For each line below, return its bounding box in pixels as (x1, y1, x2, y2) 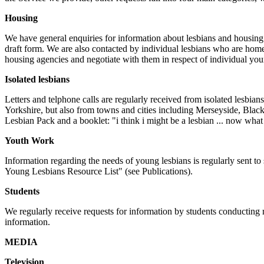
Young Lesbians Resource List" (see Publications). (5, 166, 193, 176)
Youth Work (5, 136, 54, 146)
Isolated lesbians (5, 74, 70, 84)
